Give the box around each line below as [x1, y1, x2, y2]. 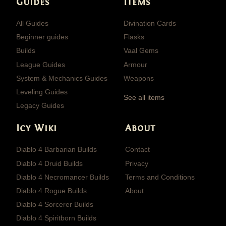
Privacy [125, 159, 148, 167]
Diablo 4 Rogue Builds [16, 187, 87, 195]
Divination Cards [124, 19, 176, 27]
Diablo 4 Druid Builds [16, 159, 83, 167]
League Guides [16, 60, 65, 69]
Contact [125, 145, 150, 154]
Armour [124, 60, 147, 69]
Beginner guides [16, 33, 68, 41]
